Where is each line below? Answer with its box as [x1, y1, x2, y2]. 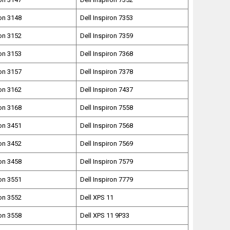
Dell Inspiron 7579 [80, 158, 133, 166]
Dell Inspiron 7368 [80, 50, 133, 58]
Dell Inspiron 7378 [80, 68, 133, 76]
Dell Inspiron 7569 [80, 140, 133, 148]
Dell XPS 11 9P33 [80, 212, 130, 220]
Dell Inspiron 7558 [80, 104, 133, 112]
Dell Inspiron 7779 [80, 176, 133, 184]
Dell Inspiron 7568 [80, 122, 133, 130]
